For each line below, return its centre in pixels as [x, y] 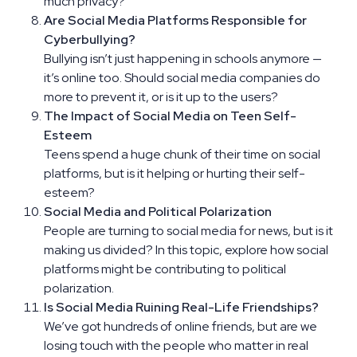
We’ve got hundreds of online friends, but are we [180, 326]
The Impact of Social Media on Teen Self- [170, 116]
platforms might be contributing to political [165, 269]
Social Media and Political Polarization [158, 211]
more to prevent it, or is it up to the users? [161, 96]
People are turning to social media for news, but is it [188, 230]
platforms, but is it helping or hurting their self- [175, 173]
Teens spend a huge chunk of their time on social [182, 154]
